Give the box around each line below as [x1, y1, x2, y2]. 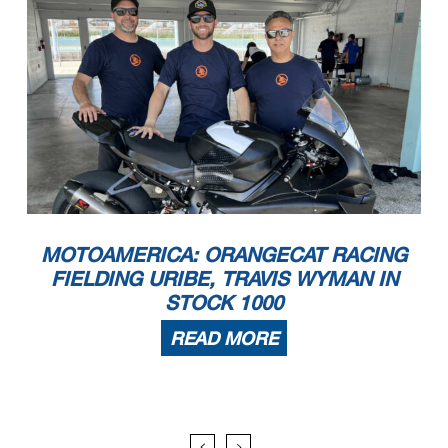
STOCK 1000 [165, 290, 283, 315]
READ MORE [170, 327, 278, 350]
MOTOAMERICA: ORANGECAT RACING [41, 242, 407, 267]
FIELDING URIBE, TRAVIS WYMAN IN [50, 266, 398, 291]
